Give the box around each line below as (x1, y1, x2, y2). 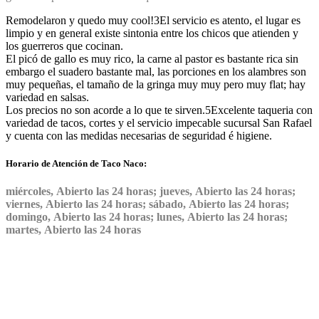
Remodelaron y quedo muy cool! (6, 14, 154, 26)
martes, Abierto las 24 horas (6, 223, 141, 236)
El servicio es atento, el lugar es (159, 14, 300, 26)
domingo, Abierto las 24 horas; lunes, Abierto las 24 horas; (6, 210, 288, 223)
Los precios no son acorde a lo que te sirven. (6, 103, 205, 116)
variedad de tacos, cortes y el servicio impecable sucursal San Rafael (6, 116, 312, 129)
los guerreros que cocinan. (6, 39, 123, 52)
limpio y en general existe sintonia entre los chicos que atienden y (6, 26, 298, 39)
